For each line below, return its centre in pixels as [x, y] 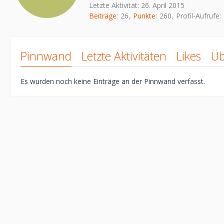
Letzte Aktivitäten [124, 56]
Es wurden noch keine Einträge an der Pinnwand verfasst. [113, 81]
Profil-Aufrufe [198, 16]
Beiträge [103, 16]
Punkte [144, 16]
